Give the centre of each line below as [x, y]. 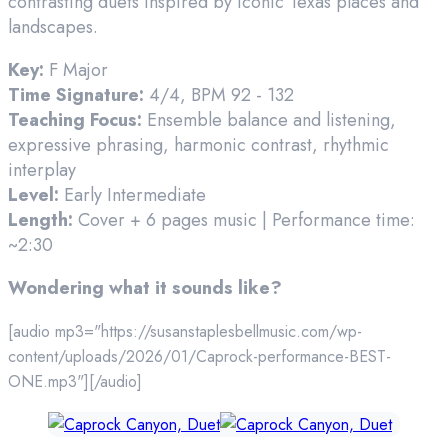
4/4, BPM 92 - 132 [219, 94]
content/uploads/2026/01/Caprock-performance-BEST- [199, 356]
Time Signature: [76, 94]
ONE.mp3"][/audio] [75, 381]
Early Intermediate [132, 194]
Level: [33, 194]
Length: [40, 219]
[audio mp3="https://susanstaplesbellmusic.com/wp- [185, 331]
